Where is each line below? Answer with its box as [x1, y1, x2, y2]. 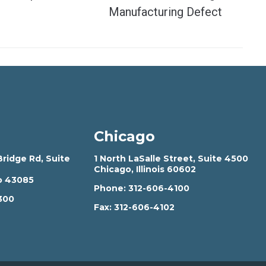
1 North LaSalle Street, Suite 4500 [94, 153, 248, 164]
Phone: [94, 183, 128, 194]
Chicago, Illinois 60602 [94, 164, 196, 175]
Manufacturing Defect [109, 5, 222, 19]
